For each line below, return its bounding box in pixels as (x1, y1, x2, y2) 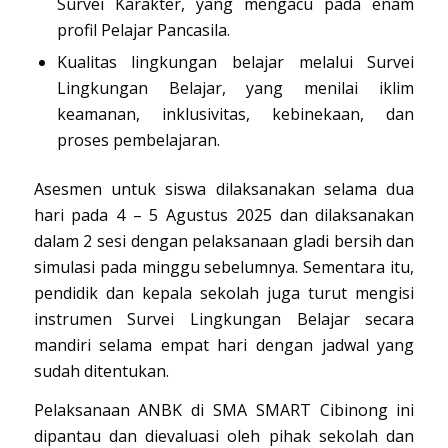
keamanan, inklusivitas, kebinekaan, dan (56, 102, 415, 125)
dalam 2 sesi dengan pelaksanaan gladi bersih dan (33, 229, 415, 252)
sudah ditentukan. (33, 359, 169, 382)
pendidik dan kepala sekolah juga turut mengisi (33, 281, 415, 304)
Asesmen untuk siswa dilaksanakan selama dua (33, 177, 415, 200)
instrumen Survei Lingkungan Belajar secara (33, 307, 415, 330)
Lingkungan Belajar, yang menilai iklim (56, 76, 415, 99)
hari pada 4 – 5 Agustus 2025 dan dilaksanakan (33, 203, 415, 226)
